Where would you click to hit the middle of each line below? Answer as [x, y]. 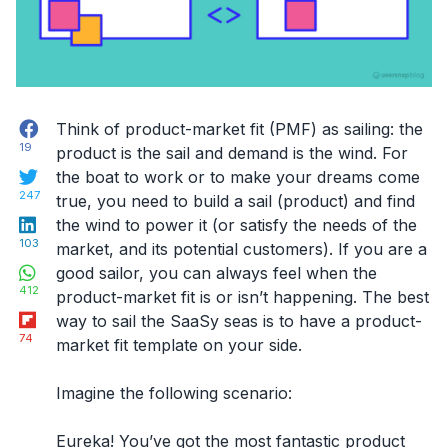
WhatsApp [71, 265]
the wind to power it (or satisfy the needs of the [236, 225]
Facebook [72, 122]
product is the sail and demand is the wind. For [231, 153]
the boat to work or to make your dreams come [237, 177]
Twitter [62, 170]
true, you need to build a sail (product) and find [235, 201]
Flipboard [68, 313]
